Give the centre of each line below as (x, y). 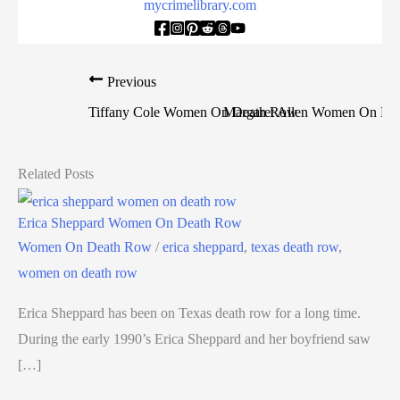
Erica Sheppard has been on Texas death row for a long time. (189, 312)
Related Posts (56, 173)
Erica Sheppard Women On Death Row (130, 222)
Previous (130, 81)
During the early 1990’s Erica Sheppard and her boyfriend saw (194, 338)
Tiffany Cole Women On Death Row (193, 112)
